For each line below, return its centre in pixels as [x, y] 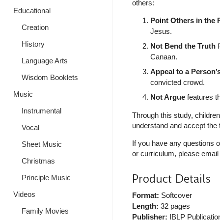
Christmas [38, 161]
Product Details [171, 179]
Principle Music [46, 178]
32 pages [174, 206]
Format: [145, 195]
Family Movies [45, 211]
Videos [24, 194]
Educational [32, 11]
